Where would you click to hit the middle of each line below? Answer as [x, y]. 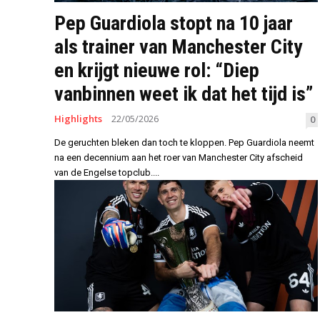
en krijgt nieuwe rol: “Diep [157, 70]
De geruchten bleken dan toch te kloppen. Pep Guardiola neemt [184, 142]
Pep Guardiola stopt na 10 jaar [174, 23]
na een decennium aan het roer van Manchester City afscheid [179, 157]
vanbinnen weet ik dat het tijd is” [184, 94]
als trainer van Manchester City [178, 46]
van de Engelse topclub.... [107, 172]
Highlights [78, 118]
